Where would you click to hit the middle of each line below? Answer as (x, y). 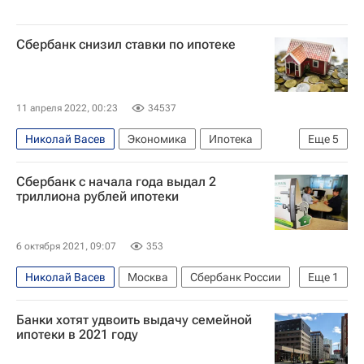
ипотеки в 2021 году (77, 334)
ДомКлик (50, 189)
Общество (224, 164)
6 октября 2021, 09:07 (66, 246)
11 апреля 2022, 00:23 (67, 108)
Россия (44, 164)
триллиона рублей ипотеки (97, 196)
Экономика (157, 139)
